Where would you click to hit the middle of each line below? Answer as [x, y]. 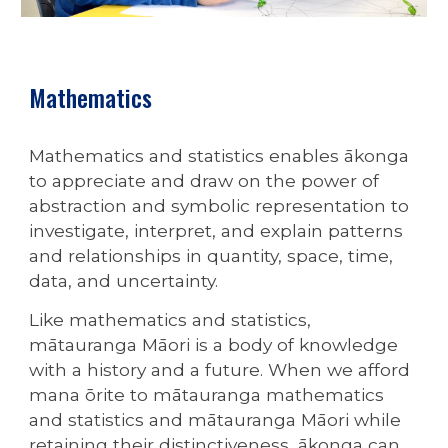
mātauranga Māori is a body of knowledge [214, 344]
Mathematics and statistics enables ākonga [219, 156]
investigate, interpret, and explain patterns [216, 231]
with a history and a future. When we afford [220, 369]
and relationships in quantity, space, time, [211, 256]
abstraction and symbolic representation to [219, 206]
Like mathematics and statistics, [170, 319]
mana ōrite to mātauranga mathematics [207, 394]
